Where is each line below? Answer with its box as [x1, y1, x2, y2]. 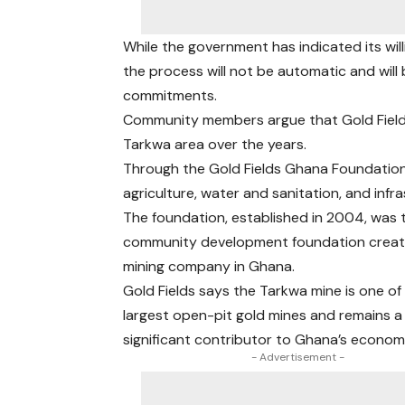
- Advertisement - [250, 350, 344, 364]
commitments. [123, 86, 218, 105]
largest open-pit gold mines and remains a [123, 306, 403, 325]
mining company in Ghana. [123, 257, 296, 276]
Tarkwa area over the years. [123, 135, 307, 154]
